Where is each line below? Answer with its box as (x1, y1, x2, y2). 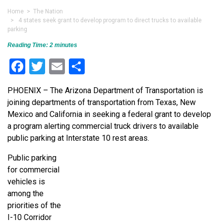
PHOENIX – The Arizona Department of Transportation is (7, 85, 203, 95)
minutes (55, 41, 77, 49)
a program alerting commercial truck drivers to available (7, 121, 199, 131)
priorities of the (7, 200, 61, 210)
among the (7, 188, 44, 198)
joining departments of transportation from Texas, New (7, 97, 196, 107)
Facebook (25, 56, 91, 76)
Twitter (45, 56, 94, 76)
